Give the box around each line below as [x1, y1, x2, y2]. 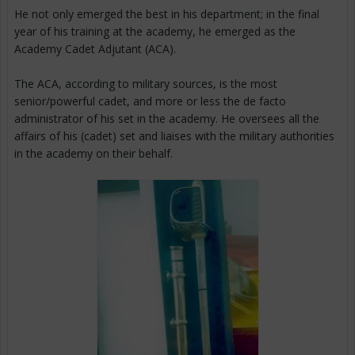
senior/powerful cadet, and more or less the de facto [14, 93, 286, 109]
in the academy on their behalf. [14, 145, 173, 161]
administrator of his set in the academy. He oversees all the [14, 110, 319, 126]
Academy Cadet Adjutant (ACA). [14, 40, 176, 56]
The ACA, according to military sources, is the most [14, 75, 277, 91]
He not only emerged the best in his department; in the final [14, 6, 319, 21]
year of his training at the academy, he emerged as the [14, 23, 296, 39]
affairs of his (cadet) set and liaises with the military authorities [14, 128, 334, 143]
